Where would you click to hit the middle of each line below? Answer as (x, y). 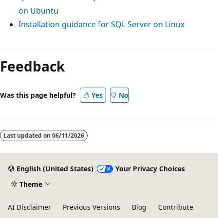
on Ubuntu (38, 10)
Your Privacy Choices (150, 169)
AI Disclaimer (29, 207)
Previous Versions (91, 207)
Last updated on (28, 135)
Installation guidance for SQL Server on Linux (101, 24)
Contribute (176, 207)
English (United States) (55, 169)
